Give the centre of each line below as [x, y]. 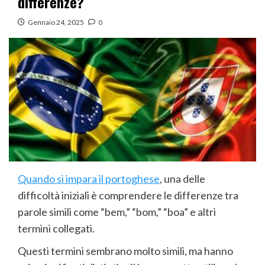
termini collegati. [56, 228]
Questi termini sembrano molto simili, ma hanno [125, 251]
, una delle [182, 179]
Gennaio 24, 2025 [56, 22]
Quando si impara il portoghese [89, 179]
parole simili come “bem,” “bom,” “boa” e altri [117, 212]
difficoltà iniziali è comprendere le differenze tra [128, 195]
